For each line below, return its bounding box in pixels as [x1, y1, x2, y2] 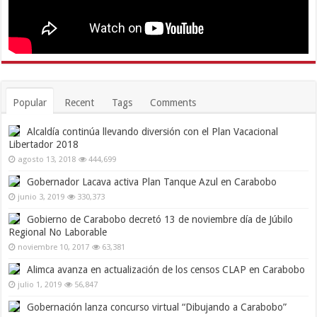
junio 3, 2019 [18, 192, 65, 202]
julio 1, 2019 [18, 279, 62, 289]
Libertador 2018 [8, 138, 79, 150]
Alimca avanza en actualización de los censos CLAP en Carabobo [27, 263, 306, 275]
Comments [150, 96, 197, 108]
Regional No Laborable [8, 226, 108, 238]
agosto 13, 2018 [18, 154, 76, 164]
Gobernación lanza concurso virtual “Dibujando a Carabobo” [27, 301, 287, 313]
